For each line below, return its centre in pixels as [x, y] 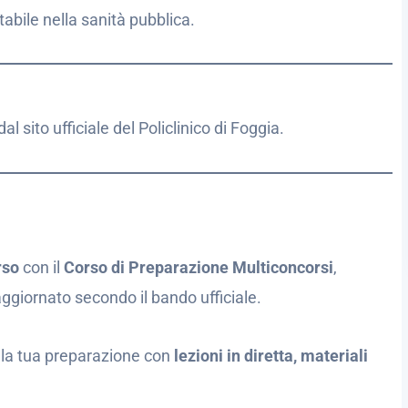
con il [41, 267]
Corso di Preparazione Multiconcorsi [199, 267]
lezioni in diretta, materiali [271, 356]
